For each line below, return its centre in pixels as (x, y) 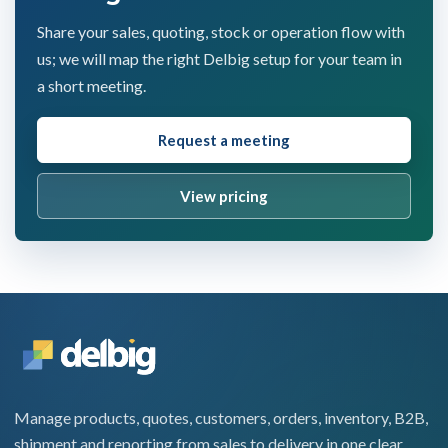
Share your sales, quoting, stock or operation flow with (221, 31)
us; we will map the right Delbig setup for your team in (219, 58)
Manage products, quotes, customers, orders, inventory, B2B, (221, 418)
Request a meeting (224, 139)
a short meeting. (91, 85)
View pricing (224, 195)
